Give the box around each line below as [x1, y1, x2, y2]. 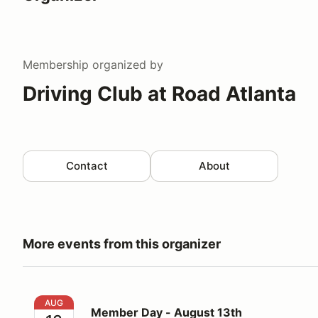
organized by [89, 57, 163, 72]
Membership [23, 57, 89, 72]
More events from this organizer [23, 236, 221, 251]
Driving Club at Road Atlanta [23, 81, 296, 106]
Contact [65, 158, 108, 172]
